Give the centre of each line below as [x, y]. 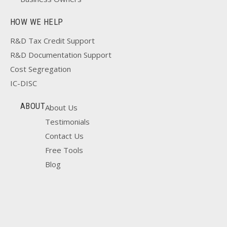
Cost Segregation [41, 69]
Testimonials [67, 122]
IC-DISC [24, 83]
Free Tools [64, 150]
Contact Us [64, 136]
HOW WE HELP [37, 22]
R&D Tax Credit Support [52, 41]
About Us [61, 107]
